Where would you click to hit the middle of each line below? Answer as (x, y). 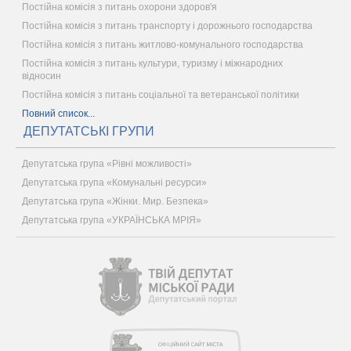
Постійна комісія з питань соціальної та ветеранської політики (161, 94)
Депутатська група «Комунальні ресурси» (114, 182)
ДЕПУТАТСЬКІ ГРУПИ (89, 131)
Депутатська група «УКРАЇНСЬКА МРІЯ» (112, 220)
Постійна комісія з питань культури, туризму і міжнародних (152, 63)
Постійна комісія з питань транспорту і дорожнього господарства (167, 25)
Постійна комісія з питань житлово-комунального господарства (163, 44)
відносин (42, 76)
